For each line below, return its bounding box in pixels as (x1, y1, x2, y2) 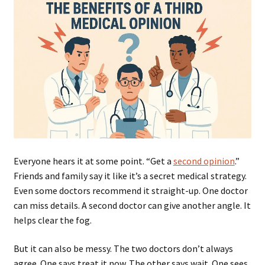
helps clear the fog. (13, 214, 92, 227)
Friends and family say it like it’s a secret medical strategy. (13, 170, 247, 182)
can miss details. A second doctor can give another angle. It (13, 199, 251, 212)
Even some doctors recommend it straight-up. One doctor (13, 185, 248, 197)
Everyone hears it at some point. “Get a (13, 155, 173, 167)
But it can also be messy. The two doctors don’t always (13, 242, 233, 254)
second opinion (173, 155, 235, 167)
